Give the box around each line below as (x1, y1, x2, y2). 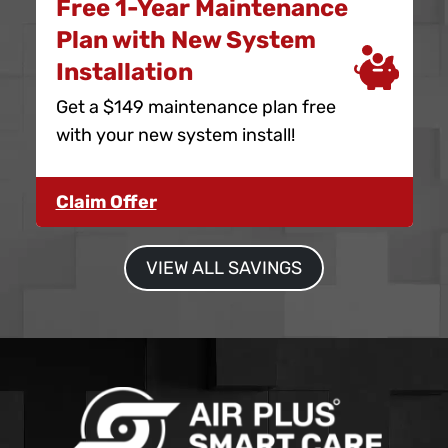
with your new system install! (55, 123, 295, 146)
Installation (55, 57, 193, 86)
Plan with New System (55, 25, 316, 54)
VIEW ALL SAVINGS (146, 256, 302, 279)
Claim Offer (55, 190, 157, 213)
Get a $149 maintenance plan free (55, 95, 336, 118)
